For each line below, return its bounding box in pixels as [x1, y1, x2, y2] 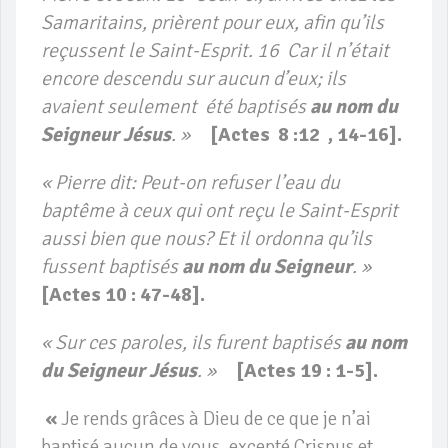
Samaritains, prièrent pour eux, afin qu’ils [41, 10, 388, 36]
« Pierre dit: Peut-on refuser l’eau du [41, 170, 340, 196]
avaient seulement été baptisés [41, 94, 310, 120]
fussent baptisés [41, 254, 182, 280]
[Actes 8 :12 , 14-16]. [210, 122, 402, 148]
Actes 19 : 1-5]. [244, 358, 378, 384]
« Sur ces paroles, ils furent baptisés [41, 330, 345, 356]
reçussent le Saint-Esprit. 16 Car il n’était [41, 38, 389, 64]
